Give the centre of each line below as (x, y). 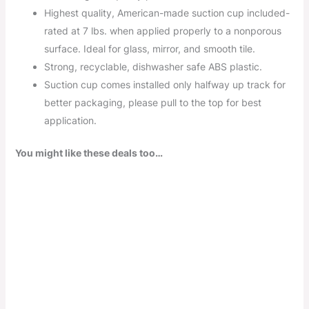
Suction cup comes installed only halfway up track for (165, 84)
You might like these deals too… (89, 153)
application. (70, 120)
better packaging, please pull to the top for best (152, 102)
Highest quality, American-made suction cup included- (167, 13)
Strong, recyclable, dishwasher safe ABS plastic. (153, 67)
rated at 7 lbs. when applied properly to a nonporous (162, 31)
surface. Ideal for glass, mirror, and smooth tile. (149, 49)
